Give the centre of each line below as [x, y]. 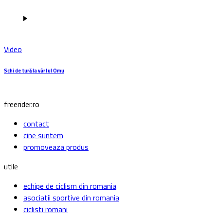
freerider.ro [22, 104]
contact [36, 124]
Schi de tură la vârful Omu [34, 71]
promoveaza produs [56, 147]
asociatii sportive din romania [71, 198]
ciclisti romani [45, 209]
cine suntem [43, 136]
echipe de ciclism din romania [70, 186]
